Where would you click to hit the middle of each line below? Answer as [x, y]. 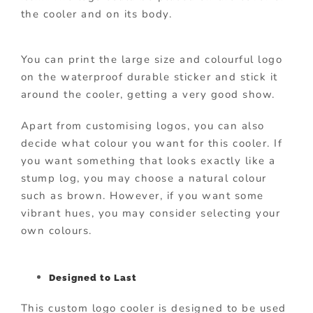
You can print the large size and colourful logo [152, 59]
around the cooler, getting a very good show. [148, 94]
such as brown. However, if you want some [142, 195]
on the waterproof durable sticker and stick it [149, 77]
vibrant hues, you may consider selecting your [151, 213]
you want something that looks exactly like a [148, 160]
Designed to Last [93, 277]
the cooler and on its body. [96, 14]
